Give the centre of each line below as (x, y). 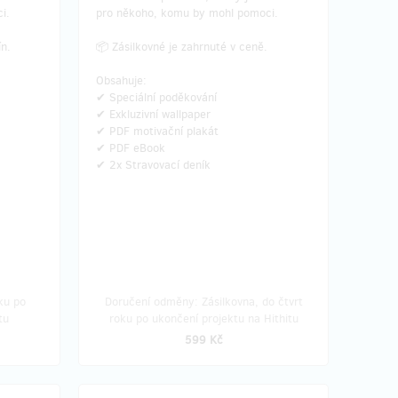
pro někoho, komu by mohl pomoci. (187, 13)
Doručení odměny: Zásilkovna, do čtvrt (203, 302)
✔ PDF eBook (131, 148)
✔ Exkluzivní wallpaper (153, 114)
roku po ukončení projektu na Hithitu (203, 318)
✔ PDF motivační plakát (157, 131)
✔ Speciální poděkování (156, 97)
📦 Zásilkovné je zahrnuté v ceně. (182, 47)
